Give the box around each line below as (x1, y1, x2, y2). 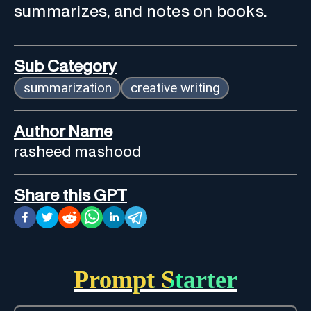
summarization (23, 79, 112, 96)
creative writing (130, 79, 220, 96)
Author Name (14, 123, 112, 140)
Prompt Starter (74, 265, 237, 294)
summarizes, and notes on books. (14, 3, 267, 20)
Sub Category (14, 58, 117, 75)
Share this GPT (14, 187, 127, 204)
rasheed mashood (14, 144, 142, 160)
